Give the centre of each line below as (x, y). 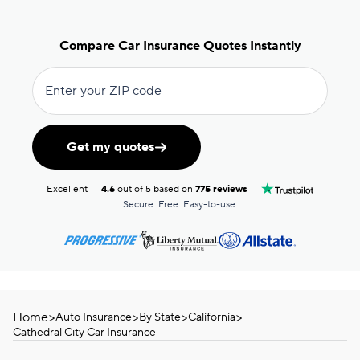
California (212, 317)
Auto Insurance (94, 317)
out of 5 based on (155, 189)
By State (160, 317)
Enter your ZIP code (103, 91)
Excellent (67, 189)
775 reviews (222, 189)
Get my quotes (110, 147)
